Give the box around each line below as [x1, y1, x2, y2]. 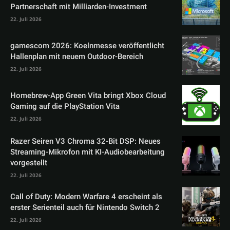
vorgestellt [10, 157, 47, 168]
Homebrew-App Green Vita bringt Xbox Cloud [10, 90, 166, 102]
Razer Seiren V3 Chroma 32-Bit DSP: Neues [10, 135, 161, 147]
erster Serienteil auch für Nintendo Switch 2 [10, 202, 160, 214]
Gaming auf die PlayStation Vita [10, 101, 120, 112]
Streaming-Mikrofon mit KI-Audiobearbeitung [10, 146, 165, 158]
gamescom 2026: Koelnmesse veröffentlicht [10, 40, 164, 51]
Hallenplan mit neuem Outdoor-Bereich [10, 50, 143, 62]
